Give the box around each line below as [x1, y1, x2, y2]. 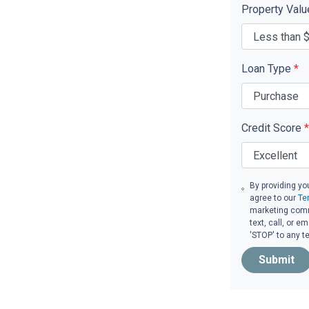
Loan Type [241, 62, 294, 75]
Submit [259, 253, 295, 266]
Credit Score [241, 121, 304, 134]
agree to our [250, 193, 299, 203]
